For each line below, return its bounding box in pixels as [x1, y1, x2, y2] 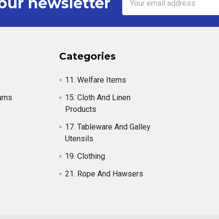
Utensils [65, 134, 94, 143]
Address [122, 3, 152, 13]
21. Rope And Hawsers [65, 169, 144, 178]
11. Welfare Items [65, 75, 127, 85]
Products [65, 105, 97, 114]
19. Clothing [65, 152, 106, 161]
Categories [59, 50, 116, 62]
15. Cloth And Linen [65, 93, 131, 102]
